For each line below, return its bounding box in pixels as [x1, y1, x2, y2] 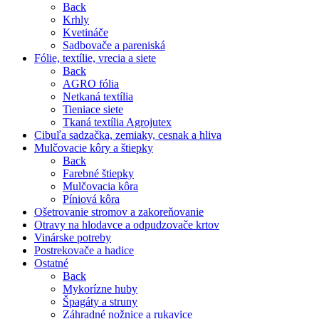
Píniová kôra [63, 193, 120, 206]
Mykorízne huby [63, 283, 137, 296]
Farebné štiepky [63, 167, 134, 180]
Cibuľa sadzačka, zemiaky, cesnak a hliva [34, 129, 221, 142]
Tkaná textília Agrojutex [63, 116, 172, 129]
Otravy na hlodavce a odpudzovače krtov [34, 219, 219, 231]
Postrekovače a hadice [34, 244, 134, 257]
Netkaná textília [63, 90, 133, 103]
